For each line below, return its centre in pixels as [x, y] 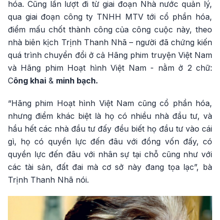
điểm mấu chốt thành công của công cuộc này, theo [110, 30]
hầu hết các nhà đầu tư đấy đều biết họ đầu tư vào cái [110, 129]
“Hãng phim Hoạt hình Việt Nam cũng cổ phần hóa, [110, 103]
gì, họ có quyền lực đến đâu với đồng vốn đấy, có [110, 142]
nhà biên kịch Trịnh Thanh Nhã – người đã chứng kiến [110, 42]
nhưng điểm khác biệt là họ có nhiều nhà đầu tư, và [110, 116]
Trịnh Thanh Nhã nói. [48, 180]
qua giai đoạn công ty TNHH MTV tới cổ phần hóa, [110, 17]
